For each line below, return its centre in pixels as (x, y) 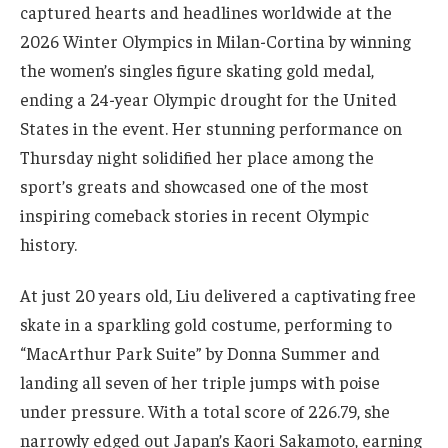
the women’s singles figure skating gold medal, (197, 69)
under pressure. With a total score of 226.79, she (205, 411)
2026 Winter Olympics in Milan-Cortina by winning (215, 40)
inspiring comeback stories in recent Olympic (194, 214)
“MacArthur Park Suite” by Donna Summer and (200, 353)
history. (48, 243)
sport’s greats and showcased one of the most (194, 185)
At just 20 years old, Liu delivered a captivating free (218, 295)
